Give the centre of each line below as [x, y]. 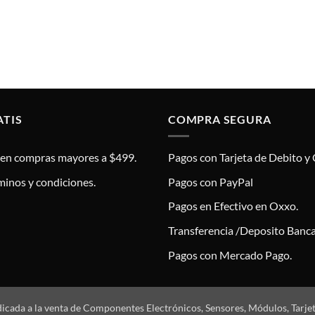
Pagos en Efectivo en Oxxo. [233, 206]
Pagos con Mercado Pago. [230, 255]
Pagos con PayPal [211, 181]
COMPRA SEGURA [220, 119]
